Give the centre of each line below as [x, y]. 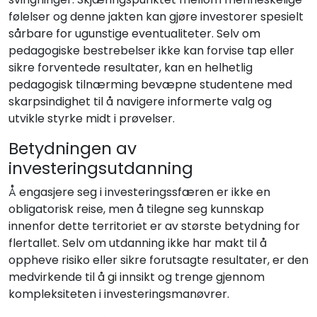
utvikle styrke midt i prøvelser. [92, 119]
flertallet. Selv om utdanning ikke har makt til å [138, 243]
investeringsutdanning [101, 168]
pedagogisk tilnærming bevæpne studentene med [150, 85]
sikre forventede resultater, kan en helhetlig [131, 68]
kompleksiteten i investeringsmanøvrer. [119, 294]
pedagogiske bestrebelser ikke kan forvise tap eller [151, 51]
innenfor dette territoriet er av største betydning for [154, 226]
